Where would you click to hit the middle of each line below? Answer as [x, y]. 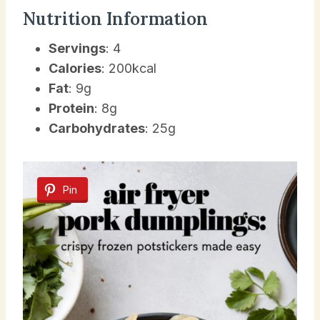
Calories [75, 68]
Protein [71, 108]
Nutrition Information [115, 19]
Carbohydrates [97, 128]
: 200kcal [129, 68]
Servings [77, 48]
